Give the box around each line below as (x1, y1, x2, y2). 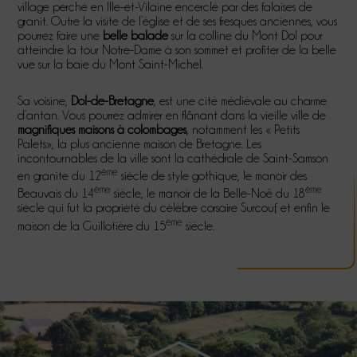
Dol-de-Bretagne (71, 93, 155, 108)
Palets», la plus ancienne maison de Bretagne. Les (18, 136, 262, 151)
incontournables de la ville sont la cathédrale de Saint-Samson (18, 151, 329, 165)
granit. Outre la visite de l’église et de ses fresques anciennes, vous (18, 14, 338, 28)
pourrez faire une (18, 28, 104, 42)
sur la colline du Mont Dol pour (168, 28, 324, 42)
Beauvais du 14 (18, 186, 95, 201)
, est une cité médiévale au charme (154, 93, 328, 108)
